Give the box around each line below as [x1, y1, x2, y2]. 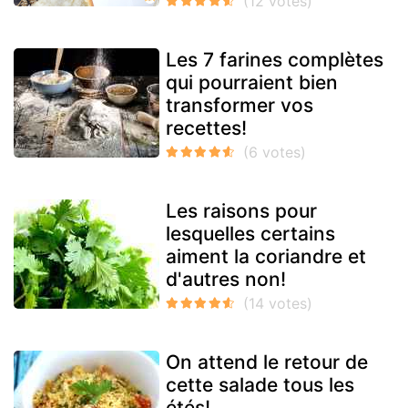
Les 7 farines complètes [166, 48, 383, 72]
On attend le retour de [166, 351, 368, 374]
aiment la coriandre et [166, 245, 366, 269]
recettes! [166, 117, 247, 140]
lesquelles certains [166, 222, 335, 246]
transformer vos [166, 94, 313, 117]
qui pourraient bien [166, 71, 338, 95]
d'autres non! [166, 268, 286, 291]
